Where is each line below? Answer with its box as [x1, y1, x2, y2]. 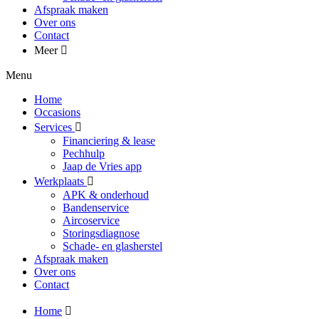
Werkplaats [34, 175, 87, 187]
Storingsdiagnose [63, 227, 140, 239]
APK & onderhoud [63, 189, 149, 201]
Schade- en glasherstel [63, 240, 162, 252]
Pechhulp [63, 147, 105, 159]
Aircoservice [63, 214, 120, 226]
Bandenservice [63, 202, 129, 214]
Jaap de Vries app [63, 160, 142, 172]
